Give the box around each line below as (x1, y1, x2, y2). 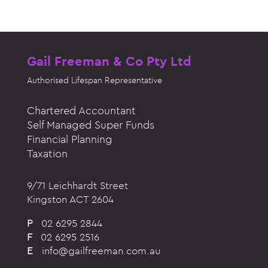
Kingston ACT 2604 (26, 193, 114, 206)
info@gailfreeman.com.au (41, 244, 160, 257)
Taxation (26, 147, 68, 160)
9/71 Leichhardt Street (26, 179, 128, 192)
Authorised (26, 75, 69, 86)
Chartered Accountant (26, 103, 136, 117)
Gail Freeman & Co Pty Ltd (26, 53, 191, 69)
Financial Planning (26, 132, 112, 146)
